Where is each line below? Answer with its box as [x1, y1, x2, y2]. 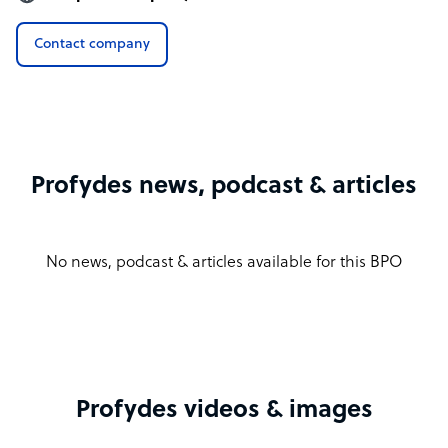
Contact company [34, 37, 150, 52]
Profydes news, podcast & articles [31, 174, 417, 200]
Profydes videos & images [75, 398, 373, 424]
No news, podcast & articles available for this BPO [45, 254, 403, 272]
